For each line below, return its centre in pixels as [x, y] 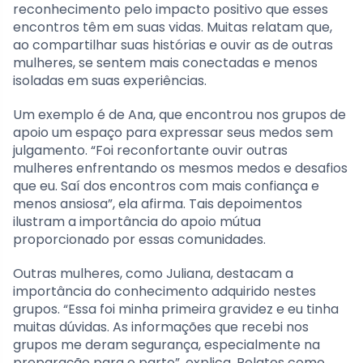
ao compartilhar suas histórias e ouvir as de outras [173, 45]
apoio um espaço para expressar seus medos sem [173, 132]
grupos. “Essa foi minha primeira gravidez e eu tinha [176, 309]
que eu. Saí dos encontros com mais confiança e [166, 186]
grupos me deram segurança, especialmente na [167, 344]
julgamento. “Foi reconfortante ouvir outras [150, 150]
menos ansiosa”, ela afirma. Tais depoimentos [158, 203]
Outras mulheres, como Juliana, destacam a [153, 273]
